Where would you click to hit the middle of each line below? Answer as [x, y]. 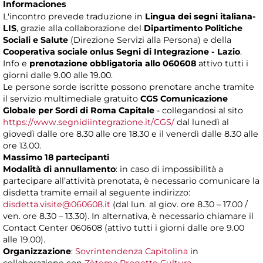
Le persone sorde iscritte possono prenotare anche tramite [129, 87]
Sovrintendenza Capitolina [131, 252]
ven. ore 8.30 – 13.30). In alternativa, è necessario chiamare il [128, 216]
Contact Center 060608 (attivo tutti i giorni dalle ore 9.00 [124, 228]
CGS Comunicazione [184, 99]
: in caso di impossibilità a [169, 169]
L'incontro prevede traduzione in [74, 17]
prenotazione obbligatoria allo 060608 [113, 64]
